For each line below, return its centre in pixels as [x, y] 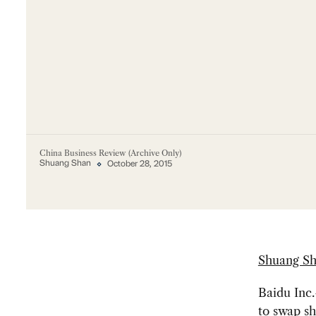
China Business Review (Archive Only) [110, 153]
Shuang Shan [65, 164]
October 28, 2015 [140, 164]
